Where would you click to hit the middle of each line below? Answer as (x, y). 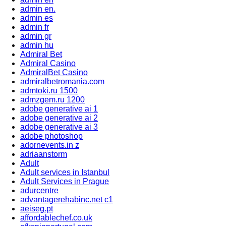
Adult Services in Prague (65, 181)
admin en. (38, 9)
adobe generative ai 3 (59, 127)
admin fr (35, 27)
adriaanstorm (44, 154)
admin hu (37, 45)
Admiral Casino (48, 63)
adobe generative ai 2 (59, 118)
